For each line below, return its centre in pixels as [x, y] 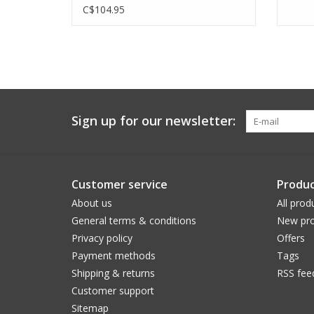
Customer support [113, 290]
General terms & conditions [134, 220]
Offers [291, 238]
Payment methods [114, 255]
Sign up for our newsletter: [153, 120]
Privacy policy [102, 238]
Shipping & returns [113, 273]
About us [92, 203]
